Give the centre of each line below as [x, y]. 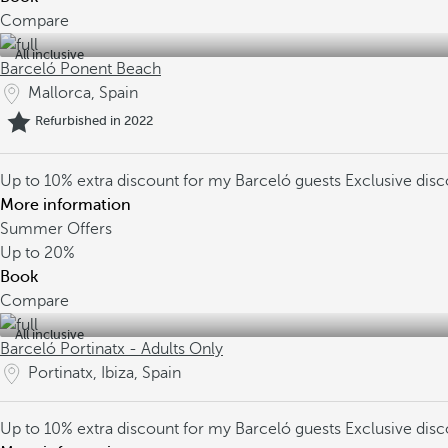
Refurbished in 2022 [94, 121]
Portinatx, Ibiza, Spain [104, 373]
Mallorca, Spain [83, 93]
